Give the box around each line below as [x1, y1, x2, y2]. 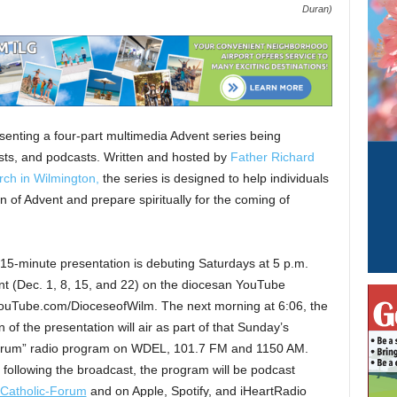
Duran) [301, 4, 332, 14]
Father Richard [230, 150, 315, 164]
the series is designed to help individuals [98, 171, 329, 185]
